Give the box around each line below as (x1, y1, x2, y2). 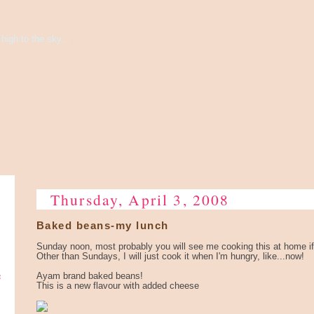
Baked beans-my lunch (36, 219, 169, 231)
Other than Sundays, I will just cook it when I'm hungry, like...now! (36, 251, 304, 261)
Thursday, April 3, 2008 (50, 189, 230, 210)
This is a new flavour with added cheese (36, 280, 199, 291)
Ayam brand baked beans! (36, 271, 143, 281)
